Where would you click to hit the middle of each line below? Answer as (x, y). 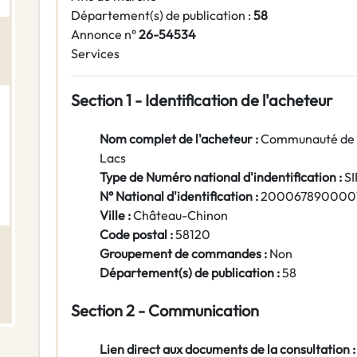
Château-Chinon (180, 216)
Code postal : (137, 235)
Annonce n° (104, 35)
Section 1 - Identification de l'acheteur (202, 100)
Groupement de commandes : (183, 254)
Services (95, 54)
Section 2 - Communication (165, 311)
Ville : (116, 216)
